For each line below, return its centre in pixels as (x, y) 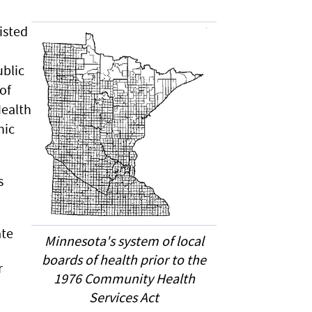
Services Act (124, 297)
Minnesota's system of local (124, 241)
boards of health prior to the (124, 259)
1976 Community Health (124, 278)
